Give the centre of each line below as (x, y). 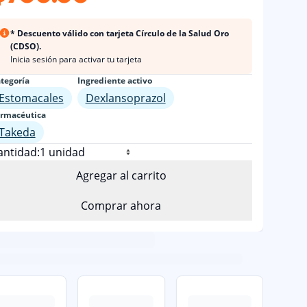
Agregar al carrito (121, 176)
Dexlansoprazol (125, 98)
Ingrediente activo (114, 81)
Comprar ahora (121, 206)
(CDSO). (26, 47)
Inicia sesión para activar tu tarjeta (76, 60)
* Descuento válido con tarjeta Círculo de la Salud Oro (120, 34)
